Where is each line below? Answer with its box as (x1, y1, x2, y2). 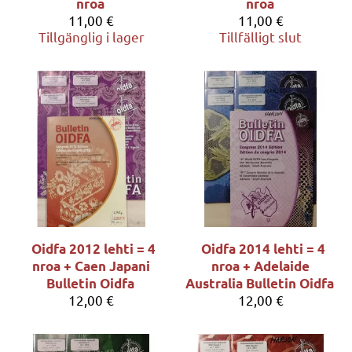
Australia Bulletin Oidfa (185, 275, 335, 292)
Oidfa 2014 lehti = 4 (200, 240, 325, 258)
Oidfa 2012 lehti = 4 (31, 240, 156, 258)
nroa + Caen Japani (32, 258, 151, 275)
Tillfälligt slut (219, 28, 302, 46)
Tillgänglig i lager (38, 28, 145, 46)
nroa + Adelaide (211, 258, 310, 275)
